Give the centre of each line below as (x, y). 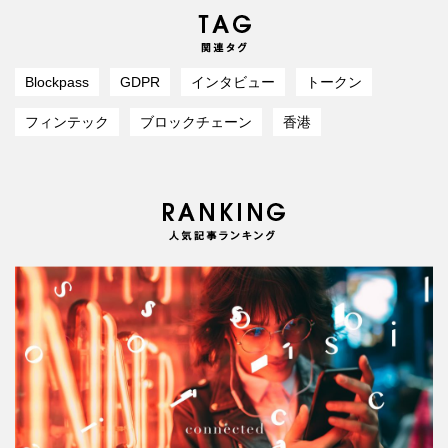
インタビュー (233, 82)
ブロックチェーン (196, 122)
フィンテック (67, 122)
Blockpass (57, 82)
